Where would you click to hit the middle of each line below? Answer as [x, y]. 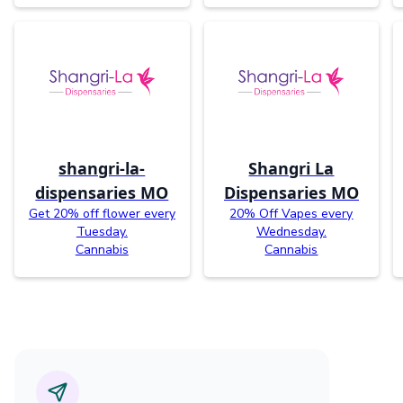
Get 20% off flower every [102, 213]
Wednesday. [291, 231]
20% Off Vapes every [291, 213]
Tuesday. [102, 231]
